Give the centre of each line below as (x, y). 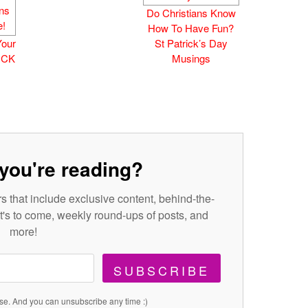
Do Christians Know (191, 12)
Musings (191, 58)
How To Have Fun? (191, 27)
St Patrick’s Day (191, 43)
